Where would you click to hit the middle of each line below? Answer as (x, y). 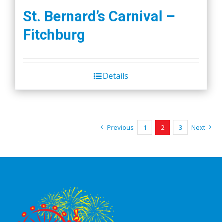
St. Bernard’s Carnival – (99, 16)
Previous (120, 127)
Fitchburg (54, 34)
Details (115, 76)
